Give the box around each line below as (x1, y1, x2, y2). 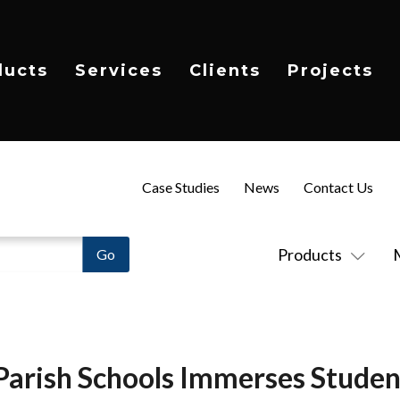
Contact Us (303, 178, 373, 196)
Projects (287, 60, 373, 80)
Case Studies (141, 178, 220, 196)
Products (277, 245, 342, 264)
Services (75, 60, 162, 80)
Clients (189, 60, 261, 80)
